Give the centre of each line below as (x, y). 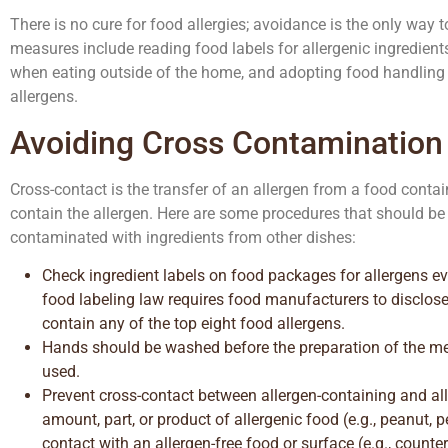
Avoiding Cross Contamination (226, 142)
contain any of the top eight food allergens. (193, 324)
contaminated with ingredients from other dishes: (183, 237)
